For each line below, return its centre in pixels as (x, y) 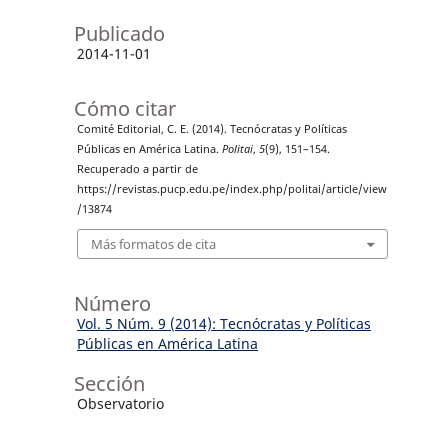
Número (112, 304)
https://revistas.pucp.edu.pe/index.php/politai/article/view (231, 188)
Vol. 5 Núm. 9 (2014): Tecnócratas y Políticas (223, 324)
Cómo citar (124, 108)
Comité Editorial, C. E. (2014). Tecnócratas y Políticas (211, 128)
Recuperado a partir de (137, 168)
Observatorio (120, 404)
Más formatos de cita (153, 244)
